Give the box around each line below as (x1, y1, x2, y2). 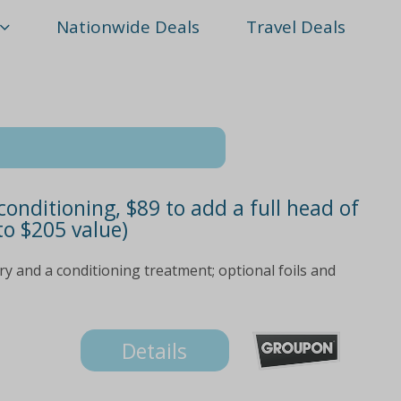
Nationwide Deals (56, 15, 200, 38)
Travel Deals (246, 15, 346, 38)
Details (122, 336, 188, 365)
